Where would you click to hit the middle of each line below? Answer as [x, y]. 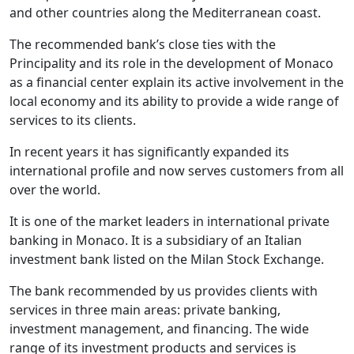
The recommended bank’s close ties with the [143, 45]
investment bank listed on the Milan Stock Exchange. [167, 260]
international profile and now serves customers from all [177, 171]
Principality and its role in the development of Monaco [171, 64]
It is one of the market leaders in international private [169, 222]
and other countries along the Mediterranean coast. [165, 13]
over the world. [56, 190]
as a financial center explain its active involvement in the [177, 83]
